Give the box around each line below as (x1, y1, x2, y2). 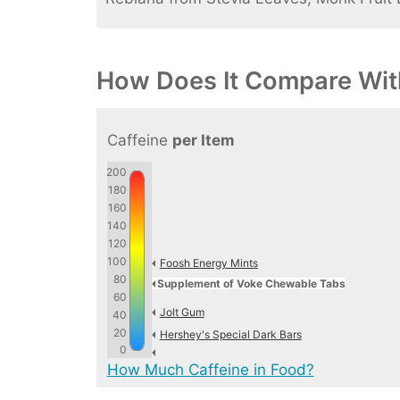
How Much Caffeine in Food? (106, 361, 314, 379)
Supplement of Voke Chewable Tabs (156, 277, 346, 291)
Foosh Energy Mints (159, 256, 258, 271)
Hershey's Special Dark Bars (159, 328, 302, 342)
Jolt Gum (159, 305, 204, 320)
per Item (171, 131, 235, 150)
